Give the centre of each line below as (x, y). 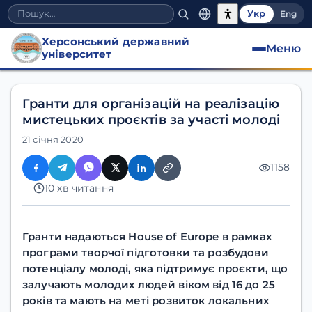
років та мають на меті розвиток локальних (146, 300)
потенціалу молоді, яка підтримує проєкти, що (155, 268)
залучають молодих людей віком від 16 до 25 (149, 284)
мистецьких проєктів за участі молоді (151, 120)
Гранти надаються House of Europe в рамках (147, 236)
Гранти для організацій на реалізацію (151, 104)
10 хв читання (79, 188)
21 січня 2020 (53, 140)
